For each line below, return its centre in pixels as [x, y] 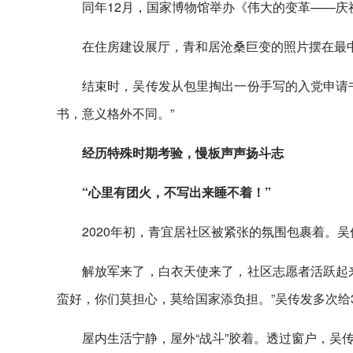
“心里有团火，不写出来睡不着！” [176, 192]
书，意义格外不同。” [115, 113]
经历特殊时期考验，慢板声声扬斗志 [183, 152]
